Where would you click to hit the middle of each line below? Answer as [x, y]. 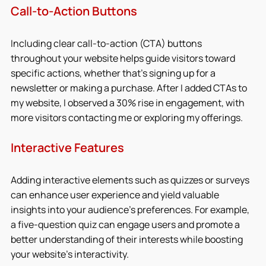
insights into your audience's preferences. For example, [131, 209]
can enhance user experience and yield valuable [116, 194]
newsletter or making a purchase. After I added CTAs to [130, 88]
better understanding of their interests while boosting [128, 239]
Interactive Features [67, 147]
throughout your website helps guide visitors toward [124, 58]
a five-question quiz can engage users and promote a [126, 224]
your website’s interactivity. [70, 254]
